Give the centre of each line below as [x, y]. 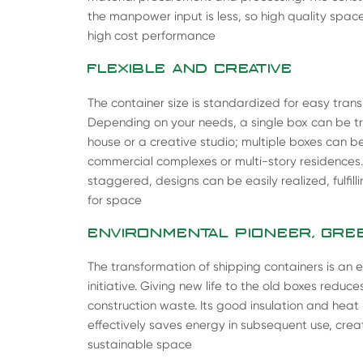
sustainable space [139, 345]
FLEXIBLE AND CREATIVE [190, 69]
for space [114, 200]
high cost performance [151, 35]
